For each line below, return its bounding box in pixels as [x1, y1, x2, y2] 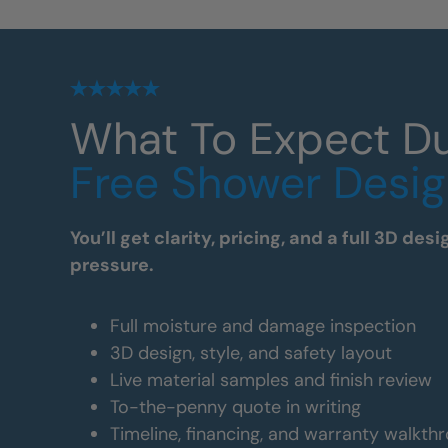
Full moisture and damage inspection [110, 314, 416, 338]
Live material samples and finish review [110, 368, 432, 392]
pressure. [70, 253, 154, 277]
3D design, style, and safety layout [110, 341, 392, 365]
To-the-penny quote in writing [110, 395, 361, 419]
